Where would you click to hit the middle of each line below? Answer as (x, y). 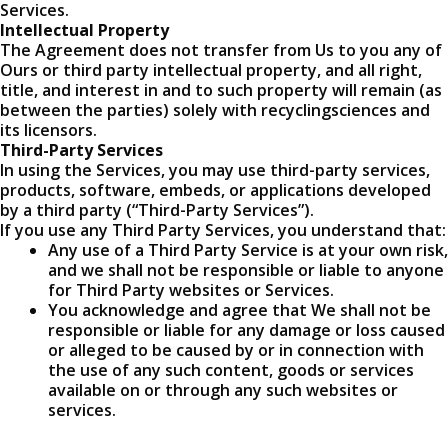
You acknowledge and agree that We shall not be (239, 310)
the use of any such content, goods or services (231, 370)
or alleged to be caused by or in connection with (236, 350)
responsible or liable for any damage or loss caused (246, 330)
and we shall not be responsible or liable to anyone (246, 270)
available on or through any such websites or (223, 390)
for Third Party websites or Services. (191, 290)
